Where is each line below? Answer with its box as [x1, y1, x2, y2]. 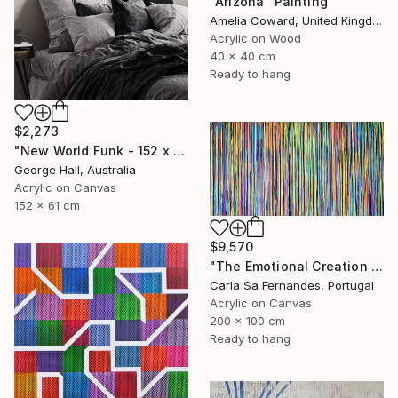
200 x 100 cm [210, 314, 285, 329]
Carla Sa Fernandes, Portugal [210, 278, 374, 293]
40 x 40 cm [210, 48, 275, 63]
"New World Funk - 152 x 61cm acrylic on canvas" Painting [172, 142, 185, 158]
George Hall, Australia [14, 162, 136, 177]
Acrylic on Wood [210, 30, 301, 45]
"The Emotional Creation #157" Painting [370, 259, 383, 275]
